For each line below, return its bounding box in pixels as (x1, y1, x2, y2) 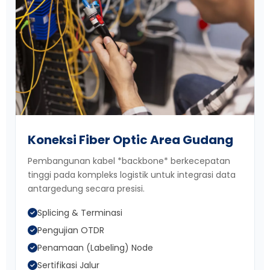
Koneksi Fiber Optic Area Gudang (28, 131, 233, 148)
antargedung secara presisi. (28, 182, 145, 195)
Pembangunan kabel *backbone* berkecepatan (28, 154, 230, 167)
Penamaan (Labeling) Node (37, 241, 153, 254)
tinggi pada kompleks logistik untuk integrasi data (28, 168, 236, 181)
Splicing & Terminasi (37, 206, 122, 219)
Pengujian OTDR (37, 224, 104, 236)
